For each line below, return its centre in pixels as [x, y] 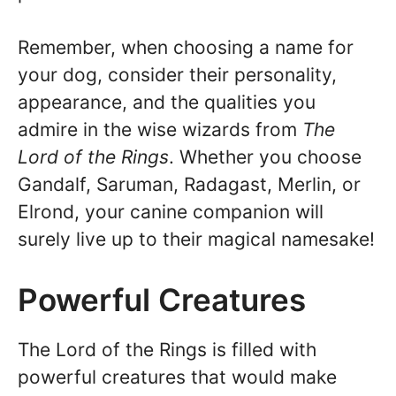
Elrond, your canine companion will [171, 212]
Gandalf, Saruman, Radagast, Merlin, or [189, 185]
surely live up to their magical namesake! [196, 240]
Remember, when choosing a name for [186, 48]
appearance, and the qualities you [167, 103]
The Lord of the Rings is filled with [167, 349]
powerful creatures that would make [177, 377]
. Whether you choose [265, 157]
